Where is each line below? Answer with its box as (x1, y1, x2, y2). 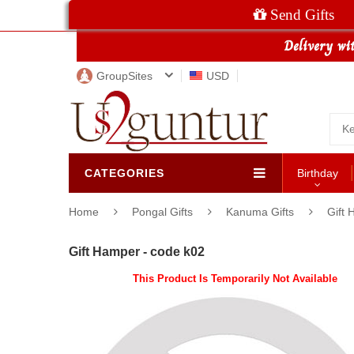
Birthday (297, 167, 338, 180)
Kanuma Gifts (226, 205, 294, 219)
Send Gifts (266, 6, 334, 23)
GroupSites (96, 70, 153, 83)
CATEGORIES (85, 167, 164, 180)
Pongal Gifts (132, 205, 196, 219)
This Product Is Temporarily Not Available (132, 272, 337, 284)
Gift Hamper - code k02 (69, 244, 205, 259)
